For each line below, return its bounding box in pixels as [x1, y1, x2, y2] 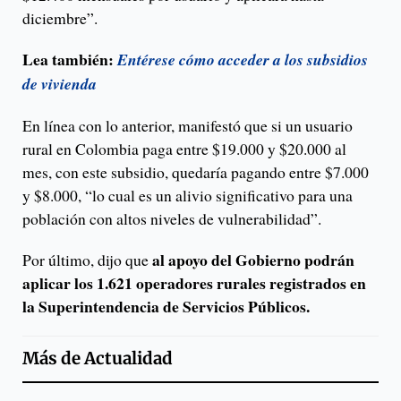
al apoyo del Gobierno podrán [152, 248, 354, 272]
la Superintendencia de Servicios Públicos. [22, 294, 310, 319]
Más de [22, 348, 84, 370]
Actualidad [84, 348, 173, 370]
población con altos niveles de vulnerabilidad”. [22, 208, 321, 230]
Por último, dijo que [22, 249, 152, 271]
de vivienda [22, 73, 97, 96]
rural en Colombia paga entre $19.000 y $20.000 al [22, 138, 346, 160]
